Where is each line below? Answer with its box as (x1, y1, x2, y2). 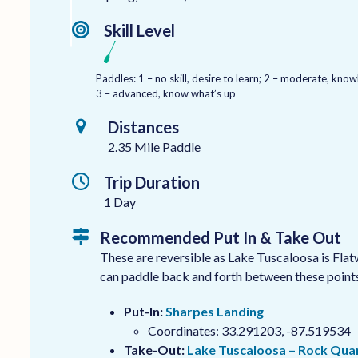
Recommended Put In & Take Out (99, 227, 341, 247)
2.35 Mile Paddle (107, 138, 201, 154)
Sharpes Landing (165, 303, 264, 319)
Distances (107, 117, 179, 137)
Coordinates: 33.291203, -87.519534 (147, 322, 351, 338)
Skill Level (103, 20, 175, 40)
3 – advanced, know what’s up (96, 86, 237, 100)
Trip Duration (103, 172, 200, 192)
